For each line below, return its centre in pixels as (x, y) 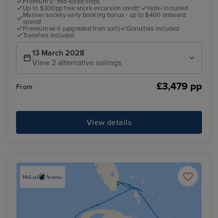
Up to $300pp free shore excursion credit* (82, 8)
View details (109, 122)
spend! (32, 22)
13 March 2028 (58, 53)
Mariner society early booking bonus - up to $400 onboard (104, 15)
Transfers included (49, 35)
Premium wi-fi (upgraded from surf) (71, 28)
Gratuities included (153, 28)
